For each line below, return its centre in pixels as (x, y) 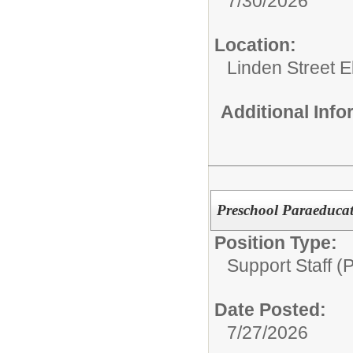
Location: (255, 45)
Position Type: (276, 243)
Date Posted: (270, 310)
